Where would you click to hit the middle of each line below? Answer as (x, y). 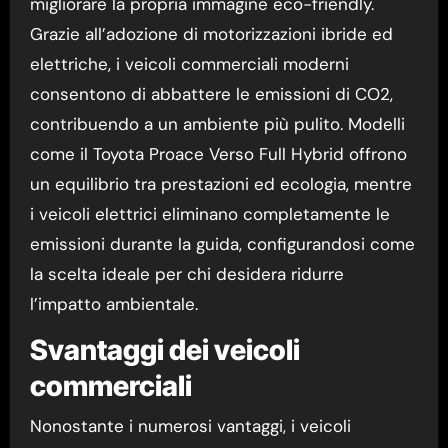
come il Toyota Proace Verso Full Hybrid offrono (218, 154)
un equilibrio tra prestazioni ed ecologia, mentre (220, 184)
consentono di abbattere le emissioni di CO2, (211, 94)
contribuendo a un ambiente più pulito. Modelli (217, 124)
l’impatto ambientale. (113, 304)
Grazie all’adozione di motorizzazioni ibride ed (211, 34)
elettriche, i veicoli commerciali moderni (189, 64)
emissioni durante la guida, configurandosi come (222, 244)
